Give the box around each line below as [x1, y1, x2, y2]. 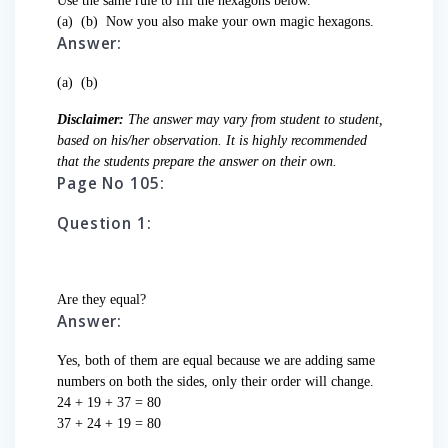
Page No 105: [57, 173, 165, 195]
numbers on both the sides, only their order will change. [57, 374, 374, 390]
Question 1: [57, 213, 152, 235]
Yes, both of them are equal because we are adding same [57, 353, 375, 369]
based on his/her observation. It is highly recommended [57, 133, 367, 149]
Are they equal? [57, 292, 146, 308]
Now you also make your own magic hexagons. [102, 14, 374, 30]
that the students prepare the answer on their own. [57, 154, 337, 170]
